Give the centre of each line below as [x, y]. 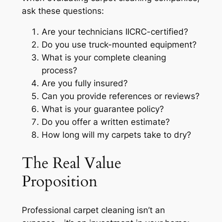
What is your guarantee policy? [103, 109]
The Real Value [71, 163]
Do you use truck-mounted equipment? [119, 45]
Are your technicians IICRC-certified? [115, 32]
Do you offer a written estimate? [106, 122]
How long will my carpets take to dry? [116, 135]
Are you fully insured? [84, 83]
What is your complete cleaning [104, 58]
